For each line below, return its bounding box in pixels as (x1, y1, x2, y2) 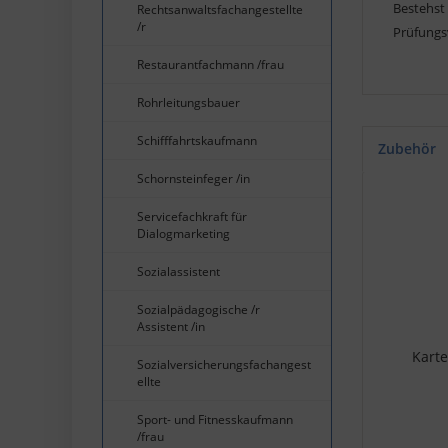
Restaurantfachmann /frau (137, 55, 284, 73)
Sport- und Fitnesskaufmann (137, 410, 293, 428)
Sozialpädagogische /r (137, 300, 260, 318)
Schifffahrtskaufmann (137, 131, 257, 149)
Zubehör (378, 138, 440, 158)
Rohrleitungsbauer (137, 93, 240, 111)
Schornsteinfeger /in (137, 169, 250, 187)
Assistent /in (137, 317, 205, 335)
